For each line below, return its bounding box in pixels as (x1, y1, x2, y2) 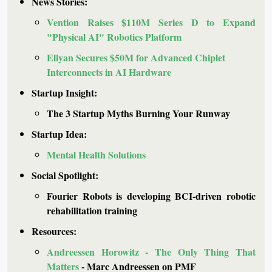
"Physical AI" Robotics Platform (47, 30, 182, 44)
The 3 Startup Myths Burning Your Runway (47, 106, 230, 121)
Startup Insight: (32, 86, 100, 100)
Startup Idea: (32, 127, 89, 141)
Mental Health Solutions (47, 148, 146, 162)
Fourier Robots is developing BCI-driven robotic (47, 189, 256, 203)
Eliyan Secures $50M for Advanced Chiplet (47, 50, 225, 65)
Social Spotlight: (32, 168, 98, 183)
